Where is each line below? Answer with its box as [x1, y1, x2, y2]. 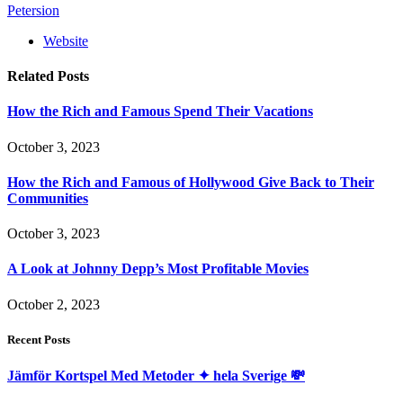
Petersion [7, 2, 59, 18]
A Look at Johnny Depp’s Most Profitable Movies [7, 261, 309, 277]
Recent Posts [7, 332, 70, 346]
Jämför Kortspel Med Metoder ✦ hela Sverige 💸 [7, 368, 305, 384]
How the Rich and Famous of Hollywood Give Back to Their [7, 174, 374, 190]
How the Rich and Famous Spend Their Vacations [7, 103, 313, 120]
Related [7, 68, 58, 85]
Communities [7, 190, 88, 206]
